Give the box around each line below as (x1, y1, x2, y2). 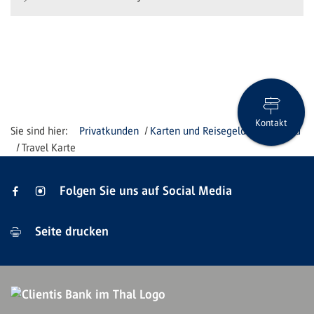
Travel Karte (22, 141, 76, 153)
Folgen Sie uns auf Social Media (60, 183, 232, 198)
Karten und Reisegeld (150, 124, 247, 137)
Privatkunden (79, 124, 139, 137)
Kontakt (255, 118, 287, 129)
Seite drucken (32, 224, 109, 238)
